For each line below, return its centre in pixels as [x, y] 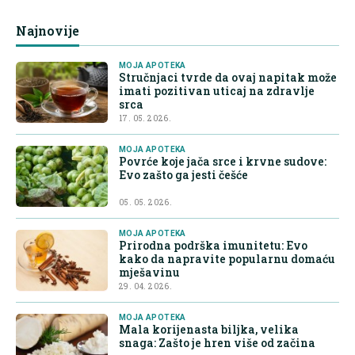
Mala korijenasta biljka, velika [209, 330]
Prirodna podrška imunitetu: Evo [213, 246]
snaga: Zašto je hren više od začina [217, 343]
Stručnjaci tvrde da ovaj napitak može [228, 78]
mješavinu [149, 273]
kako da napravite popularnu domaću [227, 259]
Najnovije [48, 31]
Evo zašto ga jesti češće [183, 175]
